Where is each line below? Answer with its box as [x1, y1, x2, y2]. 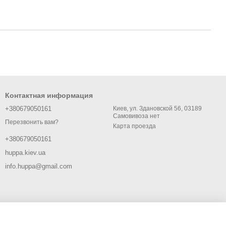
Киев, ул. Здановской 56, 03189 [113, 105, 202, 112]
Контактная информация [5, 91, 93, 99]
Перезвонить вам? [5, 119, 59, 126]
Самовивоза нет [113, 112, 160, 120]
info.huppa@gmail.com [5, 162, 72, 171]
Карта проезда [113, 123, 156, 130]
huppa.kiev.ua [5, 149, 45, 157]
